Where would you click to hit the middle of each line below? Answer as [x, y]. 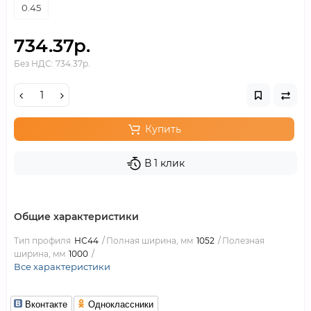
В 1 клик [165, 163]
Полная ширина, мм [150, 241]
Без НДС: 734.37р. [52, 64]
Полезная [243, 241]
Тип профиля [42, 241]
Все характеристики [62, 267]
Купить [163, 129]
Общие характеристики [76, 217]
